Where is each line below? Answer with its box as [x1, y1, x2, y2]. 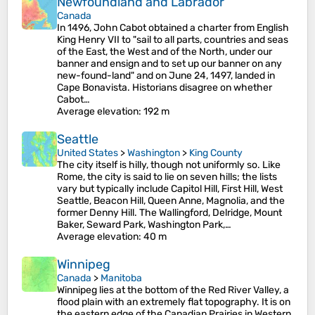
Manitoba [101, 272, 142, 284]
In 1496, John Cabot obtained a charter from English [57, 22, 289, 34]
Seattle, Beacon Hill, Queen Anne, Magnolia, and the [57, 195, 285, 207]
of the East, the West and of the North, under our [57, 46, 272, 58]
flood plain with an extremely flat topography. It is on [57, 296, 290, 308]
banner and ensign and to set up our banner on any [57, 58, 282, 70]
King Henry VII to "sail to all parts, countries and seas [57, 34, 288, 46]
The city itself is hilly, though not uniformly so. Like [57, 159, 281, 171]
